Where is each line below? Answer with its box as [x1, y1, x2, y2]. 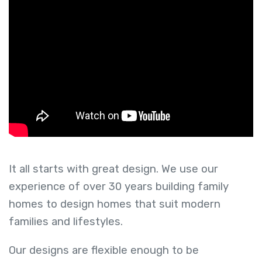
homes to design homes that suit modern [9, 198, 220, 211]
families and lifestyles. [9, 215, 123, 229]
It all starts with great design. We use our [9, 163, 218, 176]
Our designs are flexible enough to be [9, 243, 199, 257]
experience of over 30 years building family [9, 180, 229, 194]
